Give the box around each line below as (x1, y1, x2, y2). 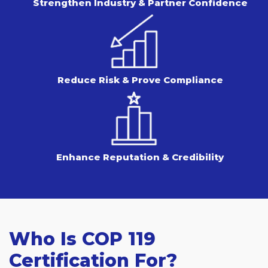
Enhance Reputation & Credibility (56, 151, 224, 163)
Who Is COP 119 (9, 228, 156, 251)
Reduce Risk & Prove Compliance (57, 74, 223, 86)
